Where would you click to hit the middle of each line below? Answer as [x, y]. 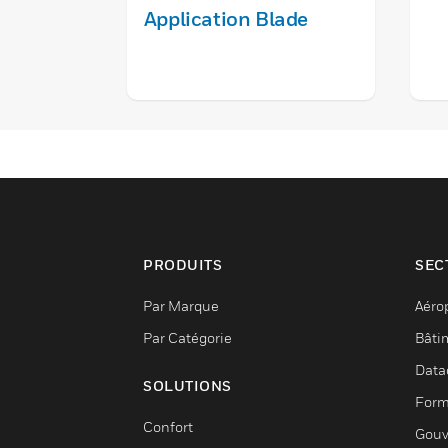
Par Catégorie [187, 337]
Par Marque [181, 305]
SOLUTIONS [187, 385]
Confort [168, 426]
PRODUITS [182, 264]
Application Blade [226, 19]
